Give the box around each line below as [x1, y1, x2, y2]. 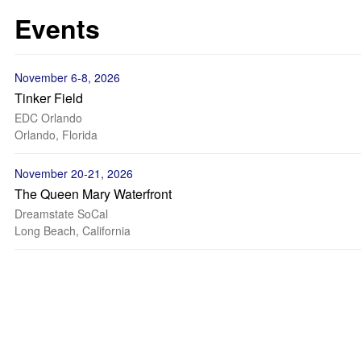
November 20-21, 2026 [15, 165, 133, 181]
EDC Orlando [15, 110, 82, 126]
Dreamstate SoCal [15, 205, 108, 222]
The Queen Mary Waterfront [15, 185, 172, 203]
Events [15, 10, 100, 47]
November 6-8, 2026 [15, 69, 120, 85]
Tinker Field [15, 89, 83, 107]
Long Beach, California [15, 222, 131, 239]
